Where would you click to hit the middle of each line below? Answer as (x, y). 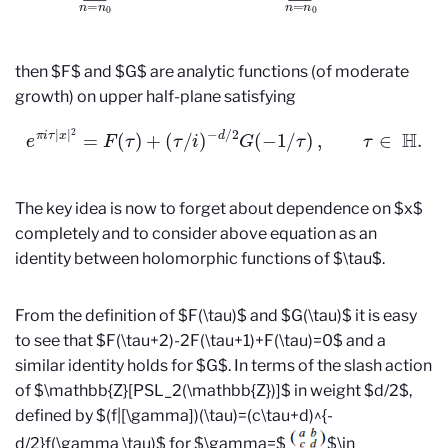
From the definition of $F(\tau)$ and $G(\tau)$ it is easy (216, 316)
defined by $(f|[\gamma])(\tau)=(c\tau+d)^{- (174, 416)
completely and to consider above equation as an (196, 234)
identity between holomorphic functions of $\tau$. (200, 259)
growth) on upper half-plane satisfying (155, 96)
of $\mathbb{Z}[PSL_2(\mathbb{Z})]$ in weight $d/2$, (213, 391)
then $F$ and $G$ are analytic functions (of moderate (212, 71)
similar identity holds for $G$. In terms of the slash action (223, 366)
